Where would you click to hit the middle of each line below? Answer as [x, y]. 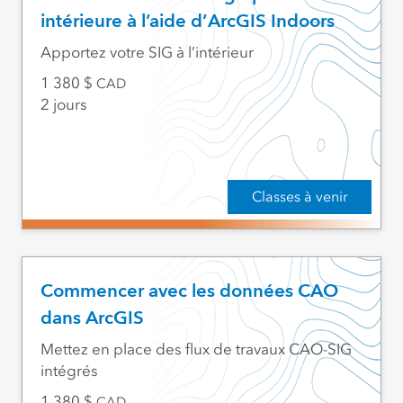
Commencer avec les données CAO [189, 291]
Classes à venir [300, 196]
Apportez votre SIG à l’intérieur [147, 53]
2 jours [63, 105]
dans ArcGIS [92, 318]
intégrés [69, 371]
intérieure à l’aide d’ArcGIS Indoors [187, 21]
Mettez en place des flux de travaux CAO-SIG [196, 349]
